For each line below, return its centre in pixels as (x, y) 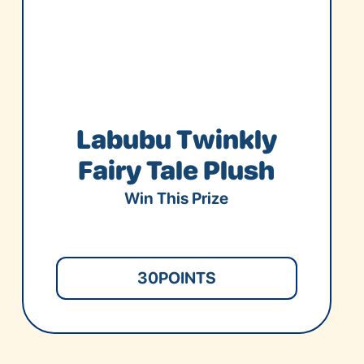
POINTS (187, 278)
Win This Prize (177, 198)
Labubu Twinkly (176, 139)
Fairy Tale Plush (177, 170)
